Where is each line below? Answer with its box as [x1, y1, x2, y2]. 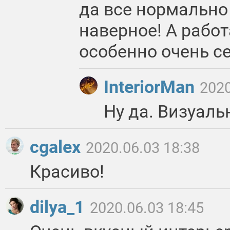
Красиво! [30, 161, 104, 182]
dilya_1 [30, 197, 89, 218]
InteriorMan [104, 76, 199, 98]
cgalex [30, 137, 85, 158]
